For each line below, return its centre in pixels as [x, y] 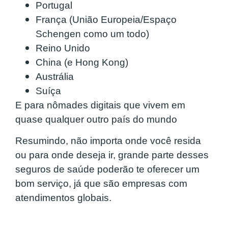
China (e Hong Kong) [82, 62]
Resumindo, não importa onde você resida [108, 140]
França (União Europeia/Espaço [106, 19]
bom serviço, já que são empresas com [101, 183]
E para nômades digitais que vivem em [100, 105]
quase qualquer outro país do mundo [96, 119]
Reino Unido [63, 48]
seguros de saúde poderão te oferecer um [107, 169]
